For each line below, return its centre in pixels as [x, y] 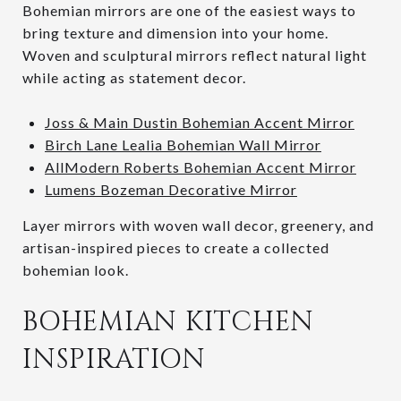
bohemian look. [76, 269]
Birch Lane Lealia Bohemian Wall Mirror [183, 144]
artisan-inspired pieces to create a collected [176, 247]
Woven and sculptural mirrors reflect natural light [195, 55]
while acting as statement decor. [134, 77]
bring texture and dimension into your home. [175, 32]
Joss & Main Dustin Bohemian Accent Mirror [199, 122]
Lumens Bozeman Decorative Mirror [171, 189]
